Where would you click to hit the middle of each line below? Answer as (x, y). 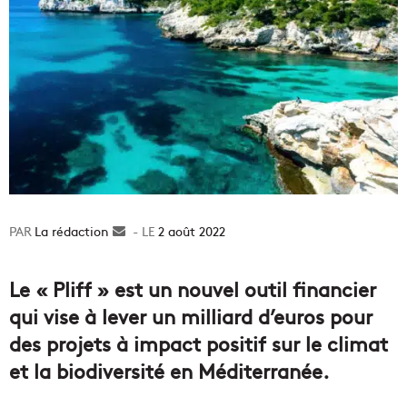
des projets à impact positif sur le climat (199, 344)
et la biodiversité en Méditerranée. (169, 371)
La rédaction (72, 231)
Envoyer (149, 231)
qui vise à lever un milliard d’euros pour (191, 317)
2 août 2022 (192, 231)
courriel (148, 269)
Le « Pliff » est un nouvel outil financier (193, 289)
